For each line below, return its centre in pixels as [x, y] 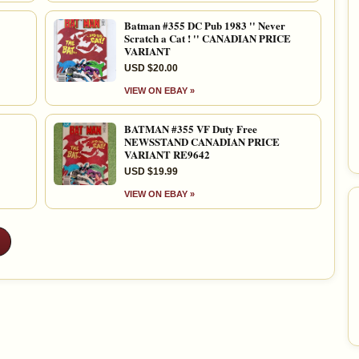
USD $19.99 [151, 171]
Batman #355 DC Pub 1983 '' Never [205, 25]
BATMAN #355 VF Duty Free [191, 128]
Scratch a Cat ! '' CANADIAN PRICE [208, 38]
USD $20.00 [151, 68]
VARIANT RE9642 [167, 154]
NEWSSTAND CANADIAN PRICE [202, 141]
